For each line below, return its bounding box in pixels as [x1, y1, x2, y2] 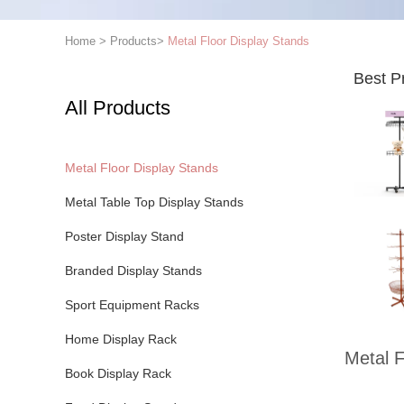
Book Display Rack [65, 366, 171, 381]
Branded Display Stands [65, 263, 202, 278]
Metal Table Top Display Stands [65, 195, 243, 209]
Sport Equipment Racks [65, 298, 199, 312]
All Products [65, 96, 170, 119]
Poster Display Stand [65, 229, 184, 243]
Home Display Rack [65, 332, 177, 346]
